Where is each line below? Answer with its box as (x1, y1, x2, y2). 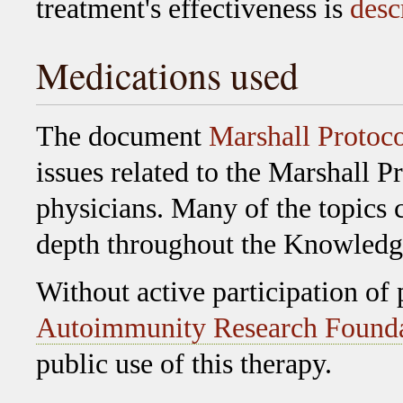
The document (36, 121, 209, 153)
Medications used (36, 49, 299, 101)
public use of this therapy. (36, 348, 332, 381)
